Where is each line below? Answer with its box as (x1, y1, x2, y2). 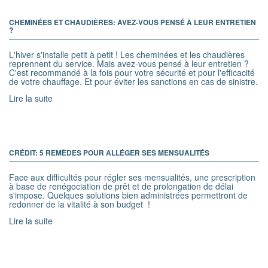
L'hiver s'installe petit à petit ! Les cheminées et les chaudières (9, 48, 245, 60)
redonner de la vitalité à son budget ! (9, 197, 150, 210)
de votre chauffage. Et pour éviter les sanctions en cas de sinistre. (9, 75, 258, 87)
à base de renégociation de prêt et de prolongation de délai (9, 179, 233, 192)
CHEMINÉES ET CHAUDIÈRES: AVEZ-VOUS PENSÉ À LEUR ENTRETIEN (9, 16, 256, 28)
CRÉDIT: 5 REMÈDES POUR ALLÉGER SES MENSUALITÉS (9, 147, 209, 158)
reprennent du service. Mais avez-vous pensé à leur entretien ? (9, 57, 249, 69)
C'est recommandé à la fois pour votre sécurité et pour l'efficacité (9, 66, 255, 78)
